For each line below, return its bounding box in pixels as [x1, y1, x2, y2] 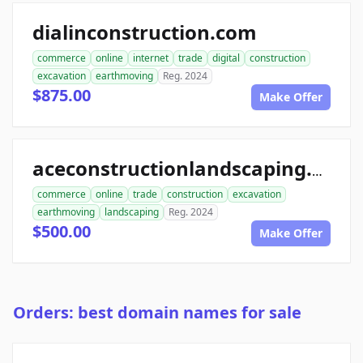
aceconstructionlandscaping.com [312, 161, 322, 180]
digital [212, 50, 240, 65]
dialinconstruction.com [32, 18, 257, 45]
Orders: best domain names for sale [13, 301, 301, 323]
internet [133, 50, 169, 65]
